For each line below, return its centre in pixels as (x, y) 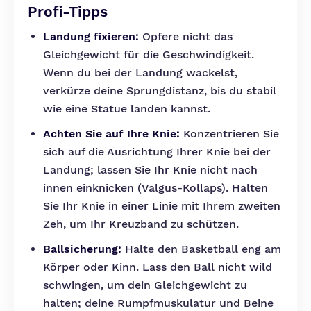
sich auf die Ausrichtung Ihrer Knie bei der (157, 152)
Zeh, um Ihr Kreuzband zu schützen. (141, 224)
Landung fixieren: (91, 36)
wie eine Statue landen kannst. (127, 109)
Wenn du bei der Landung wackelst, (140, 73)
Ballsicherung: (82, 249)
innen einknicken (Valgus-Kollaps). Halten (155, 188)
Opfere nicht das (186, 36)
